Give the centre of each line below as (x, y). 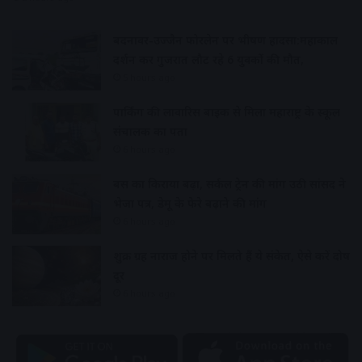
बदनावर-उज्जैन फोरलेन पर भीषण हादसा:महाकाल (225, 40)
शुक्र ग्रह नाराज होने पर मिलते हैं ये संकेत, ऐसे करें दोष (232, 255)
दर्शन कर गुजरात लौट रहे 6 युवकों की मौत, (208, 59)
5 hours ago (149, 77)
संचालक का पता (150, 131)
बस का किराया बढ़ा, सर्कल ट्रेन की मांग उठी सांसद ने (229, 183)
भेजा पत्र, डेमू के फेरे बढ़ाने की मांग (190, 203)
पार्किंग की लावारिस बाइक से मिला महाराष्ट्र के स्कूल (227, 112)
